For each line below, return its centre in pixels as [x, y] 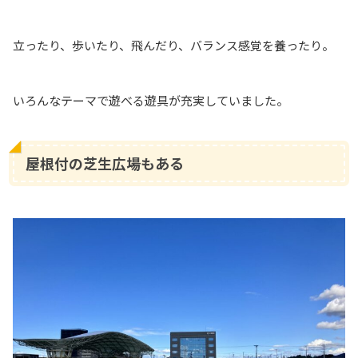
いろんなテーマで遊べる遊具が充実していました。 [151, 100]
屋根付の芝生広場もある [105, 163]
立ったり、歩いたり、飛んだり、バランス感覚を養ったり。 [173, 45]
